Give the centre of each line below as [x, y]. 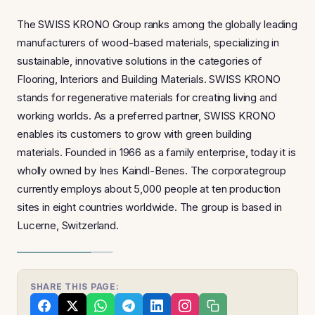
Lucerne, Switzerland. [68, 225]
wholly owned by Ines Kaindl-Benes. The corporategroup [152, 170]
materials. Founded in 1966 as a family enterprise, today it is [156, 152]
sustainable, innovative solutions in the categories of [140, 60]
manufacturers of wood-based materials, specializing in [148, 42]
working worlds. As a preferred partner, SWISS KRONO [146, 115]
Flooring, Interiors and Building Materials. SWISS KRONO [149, 79]
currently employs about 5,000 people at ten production [149, 188]
